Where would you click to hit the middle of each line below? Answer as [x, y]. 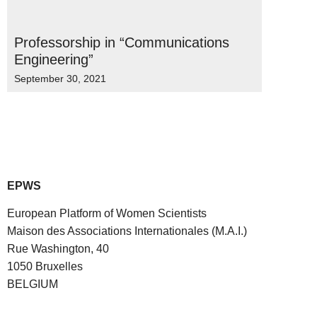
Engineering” [54, 59]
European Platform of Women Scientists [107, 214]
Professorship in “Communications [122, 42]
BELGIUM [33, 284]
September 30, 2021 [60, 79]
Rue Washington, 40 [58, 249]
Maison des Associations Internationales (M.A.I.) [127, 231]
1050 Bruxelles [45, 267]
